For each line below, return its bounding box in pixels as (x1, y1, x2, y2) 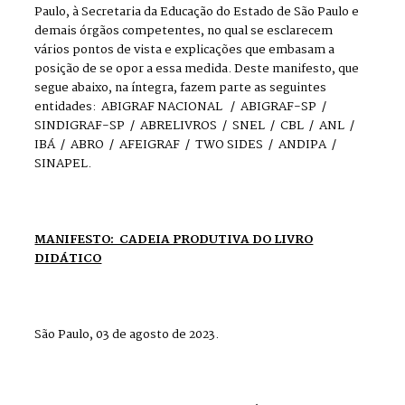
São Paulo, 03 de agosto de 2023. (34, 325, 220, 345)
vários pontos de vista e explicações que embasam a (34, 41, 335, 61)
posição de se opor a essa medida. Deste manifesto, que (34, 60, 360, 80)
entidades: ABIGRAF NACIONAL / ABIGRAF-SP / (34, 98, 330, 118)
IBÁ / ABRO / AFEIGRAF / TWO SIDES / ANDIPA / (34, 136, 340, 155)
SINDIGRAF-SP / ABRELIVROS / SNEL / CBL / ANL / (34, 117, 358, 137)
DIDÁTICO (34, 250, 102, 269)
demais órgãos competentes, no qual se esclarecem (34, 22, 334, 42)
